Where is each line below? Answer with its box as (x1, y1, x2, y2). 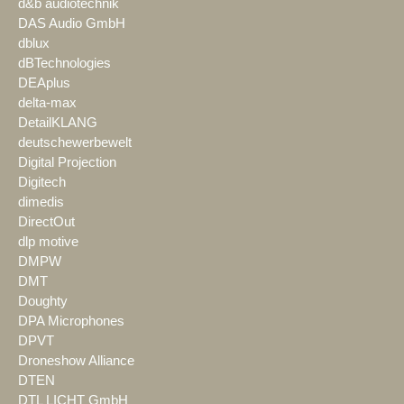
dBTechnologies (18, 56, 111, 71)
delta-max (18, 96, 77, 111)
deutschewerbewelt (18, 135, 132, 151)
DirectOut (18, 215, 75, 230)
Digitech (18, 175, 66, 190)
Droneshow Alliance (18, 353, 134, 369)
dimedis (18, 195, 64, 210)
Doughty (18, 294, 68, 309)
